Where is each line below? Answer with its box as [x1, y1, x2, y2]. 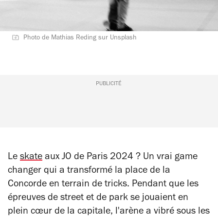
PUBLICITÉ [96, 81, 122, 87]
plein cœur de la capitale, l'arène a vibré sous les [8, 207, 210, 217]
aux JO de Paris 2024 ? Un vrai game [42, 153, 198, 163]
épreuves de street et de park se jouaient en [8, 194, 188, 203]
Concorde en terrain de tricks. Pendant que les [8, 180, 199, 190]
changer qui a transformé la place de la [8, 166, 170, 176]
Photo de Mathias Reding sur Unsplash [23, 35, 137, 42]
